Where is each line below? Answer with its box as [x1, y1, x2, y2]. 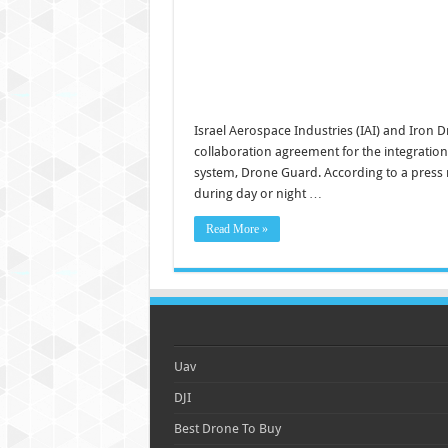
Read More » [205, 222, 268, 237]
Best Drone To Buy [173, 421, 281, 437]
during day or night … [193, 186, 322, 202]
